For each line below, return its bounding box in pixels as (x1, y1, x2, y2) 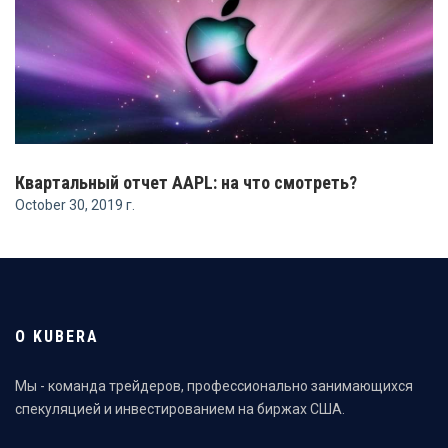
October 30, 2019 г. (15, 196, 135, 213)
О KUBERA (15, 326, 99, 346)
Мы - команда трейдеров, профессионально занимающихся (15, 377, 413, 394)
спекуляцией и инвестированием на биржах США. (15, 400, 345, 417)
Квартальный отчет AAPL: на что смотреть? (15, 171, 357, 193)
